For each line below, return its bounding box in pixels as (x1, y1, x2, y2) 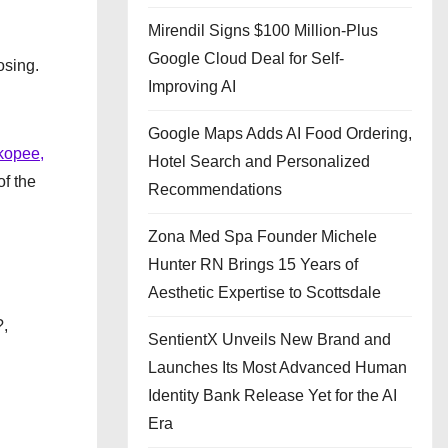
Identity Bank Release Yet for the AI (148, 387, 397, 404)
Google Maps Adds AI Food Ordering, (148, 125, 412, 142)
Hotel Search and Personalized (148, 153, 370, 170)
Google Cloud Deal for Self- (148, 50, 344, 67)
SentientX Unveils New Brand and (148, 331, 391, 348)
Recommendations (148, 181, 282, 198)
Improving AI (148, 78, 236, 95)
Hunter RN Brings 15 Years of (148, 256, 358, 273)
